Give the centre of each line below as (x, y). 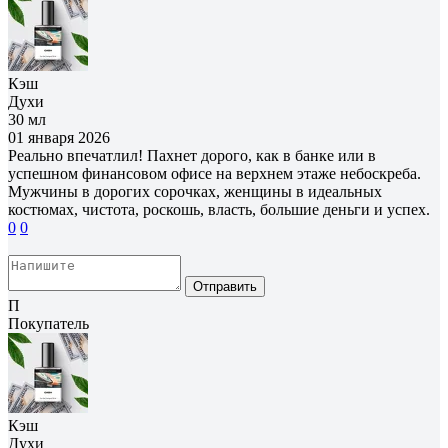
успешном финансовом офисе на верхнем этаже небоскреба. (214, 173)
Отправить (225, 286)
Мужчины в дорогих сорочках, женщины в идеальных (195, 191)
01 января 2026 (59, 137)
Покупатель (48, 323)
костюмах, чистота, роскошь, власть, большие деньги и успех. (219, 209)
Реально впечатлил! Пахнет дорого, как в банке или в (192, 155)
